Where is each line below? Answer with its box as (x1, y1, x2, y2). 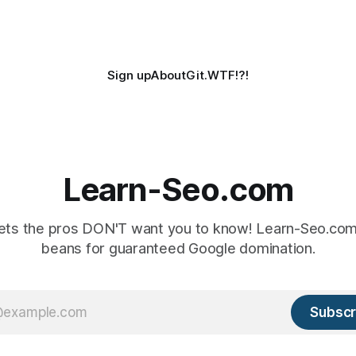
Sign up (107, 68, 151, 83)
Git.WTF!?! (186, 68, 249, 83)
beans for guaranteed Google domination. (41, 240, 315, 257)
